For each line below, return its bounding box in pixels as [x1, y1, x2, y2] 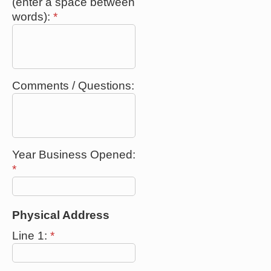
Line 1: [12, 229, 50, 242]
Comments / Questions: [12, 79, 134, 92]
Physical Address [12, 208, 109, 221]
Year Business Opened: [12, 148, 135, 161]
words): [12, 10, 53, 23]
